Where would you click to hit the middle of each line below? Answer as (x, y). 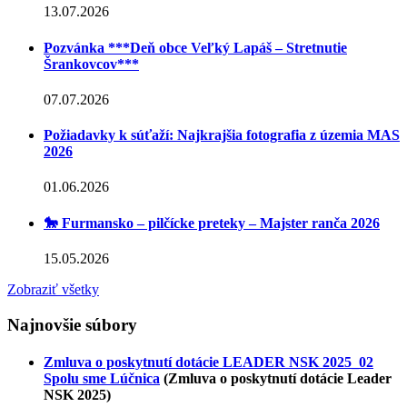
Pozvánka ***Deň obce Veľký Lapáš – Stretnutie (195, 47)
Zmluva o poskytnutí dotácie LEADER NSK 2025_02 (208, 362)
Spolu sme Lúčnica (102, 378)
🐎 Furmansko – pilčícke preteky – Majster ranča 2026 (212, 223)
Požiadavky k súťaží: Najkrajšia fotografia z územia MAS (222, 135)
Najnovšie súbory (72, 324)
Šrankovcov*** (91, 64)
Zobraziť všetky (53, 289)
